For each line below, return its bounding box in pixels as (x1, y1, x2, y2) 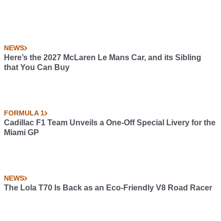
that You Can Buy (4, 63, 70, 72)
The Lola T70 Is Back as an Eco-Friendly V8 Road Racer (4, 184, 212, 192)
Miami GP (4, 128, 39, 137)
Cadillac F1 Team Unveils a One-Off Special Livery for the (4, 118, 216, 127)
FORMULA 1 (4, 109, 44, 117)
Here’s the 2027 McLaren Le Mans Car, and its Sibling (4, 53, 201, 62)
